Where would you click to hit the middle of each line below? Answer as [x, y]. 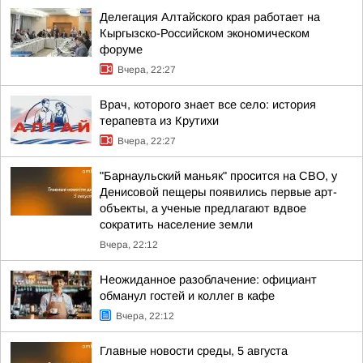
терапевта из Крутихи [159, 121]
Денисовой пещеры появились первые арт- [218, 192]
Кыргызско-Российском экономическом [205, 33]
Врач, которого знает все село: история [208, 105]
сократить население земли [176, 224]
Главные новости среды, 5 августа [194, 351]
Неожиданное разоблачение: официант [208, 280]
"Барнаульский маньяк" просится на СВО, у [218, 176]
